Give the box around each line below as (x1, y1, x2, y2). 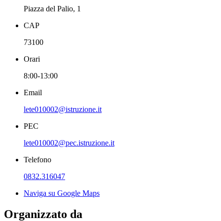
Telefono (24, 155, 51, 164)
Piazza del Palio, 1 (24, 4, 81, 13)
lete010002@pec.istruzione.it (24, 139, 114, 147)
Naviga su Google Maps (24, 189, 100, 198)
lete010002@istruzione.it (24, 105, 102, 114)
